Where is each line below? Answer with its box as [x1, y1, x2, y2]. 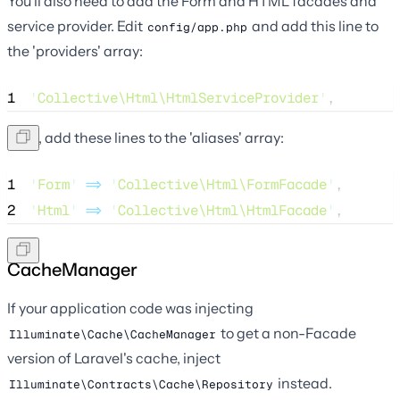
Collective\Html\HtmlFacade [118, 201, 327, 221]
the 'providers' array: [7, 42, 143, 61]
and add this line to [249, 17, 379, 36]
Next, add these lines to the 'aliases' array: [7, 129, 284, 147]
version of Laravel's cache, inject [7, 349, 221, 368]
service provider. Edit [7, 17, 146, 36]
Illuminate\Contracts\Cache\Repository [9, 376, 273, 392]
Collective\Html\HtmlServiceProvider [37, 88, 319, 108]
